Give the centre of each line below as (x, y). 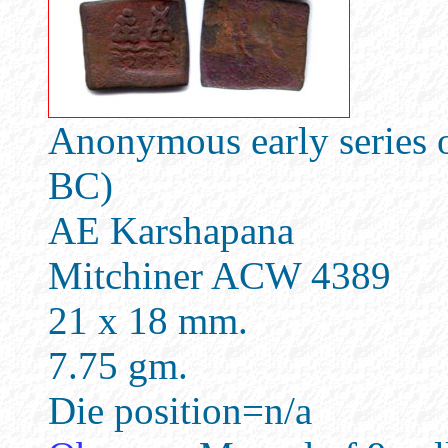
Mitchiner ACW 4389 (219, 275)
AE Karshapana (171, 230)
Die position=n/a (180, 410)
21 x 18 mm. (148, 320)
